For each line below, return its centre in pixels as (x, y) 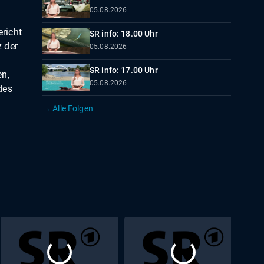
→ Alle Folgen (68, 109)
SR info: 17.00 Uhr (124, 70)
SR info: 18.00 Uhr (124, 34)
